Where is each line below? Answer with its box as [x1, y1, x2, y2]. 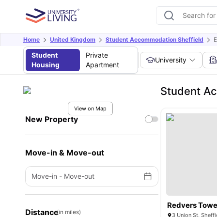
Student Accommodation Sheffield [106, 36, 203, 43]
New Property [25, 114, 78, 124]
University [155, 56, 187, 64]
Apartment [85, 61, 119, 69]
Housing [31, 61, 60, 69]
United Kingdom [50, 36, 95, 43]
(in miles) [57, 208, 81, 216]
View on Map [74, 105, 107, 112]
